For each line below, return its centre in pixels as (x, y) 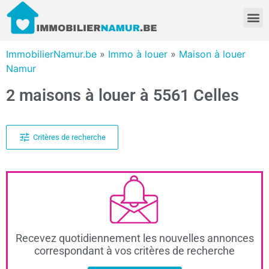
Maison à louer (212, 54)
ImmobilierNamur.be (51, 54)
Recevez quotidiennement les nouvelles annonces (134, 238)
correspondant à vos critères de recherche (134, 251)
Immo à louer (138, 54)
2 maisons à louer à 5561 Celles (122, 96)
